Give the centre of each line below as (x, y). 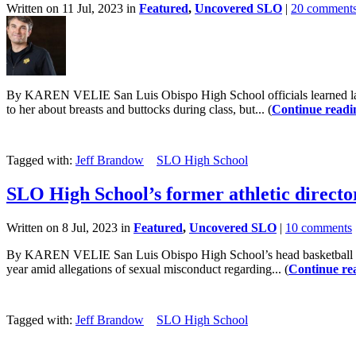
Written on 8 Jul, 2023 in (70, 227)
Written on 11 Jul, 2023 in (73, 9)
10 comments (319, 227)
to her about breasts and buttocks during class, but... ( (139, 110)
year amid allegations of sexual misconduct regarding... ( (147, 269)
